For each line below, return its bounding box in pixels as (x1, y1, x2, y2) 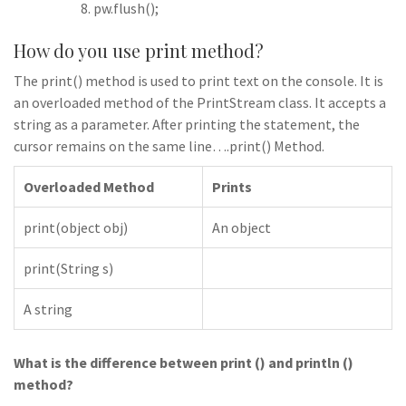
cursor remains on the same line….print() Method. (14, 137, 324, 155)
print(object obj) (24, 218, 128, 237)
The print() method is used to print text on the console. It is (14, 72, 383, 90)
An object (212, 218, 271, 237)
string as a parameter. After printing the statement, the (14, 115, 360, 133)
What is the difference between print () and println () (14, 353, 353, 372)
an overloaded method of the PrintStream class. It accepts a (14, 93, 386, 111)
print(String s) (24, 259, 113, 277)
